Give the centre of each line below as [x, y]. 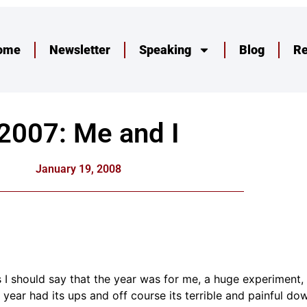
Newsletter [80, 49]
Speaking [165, 49]
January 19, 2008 [79, 169]
